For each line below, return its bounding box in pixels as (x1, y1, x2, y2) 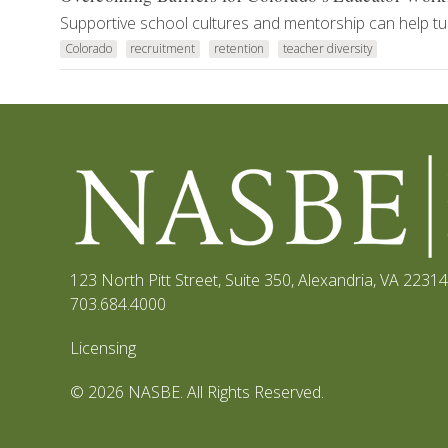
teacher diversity (282, 40, 373, 57)
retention (213, 40, 264, 57)
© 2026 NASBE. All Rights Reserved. (70, 381, 324, 403)
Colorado (64, 40, 112, 57)
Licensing (70, 337, 136, 359)
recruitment (130, 40, 196, 57)
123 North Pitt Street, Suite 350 (70, 269, 291, 291)
